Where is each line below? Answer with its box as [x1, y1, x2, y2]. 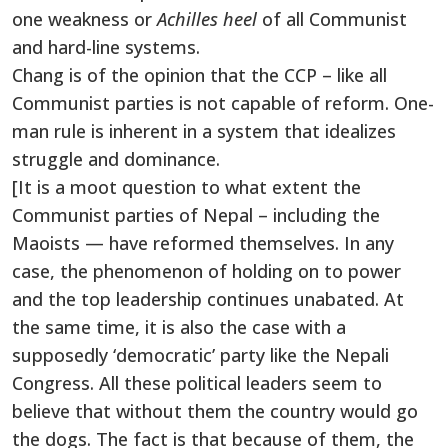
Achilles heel [157, 6, 262, 31]
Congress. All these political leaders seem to [12, 370, 382, 395]
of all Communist [262, 6, 407, 31]
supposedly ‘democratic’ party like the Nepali [12, 342, 389, 367]
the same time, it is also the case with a [12, 314, 346, 339]
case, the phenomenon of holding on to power [12, 258, 401, 283]
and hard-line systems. [12, 34, 200, 59]
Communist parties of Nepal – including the [12, 202, 380, 227]
